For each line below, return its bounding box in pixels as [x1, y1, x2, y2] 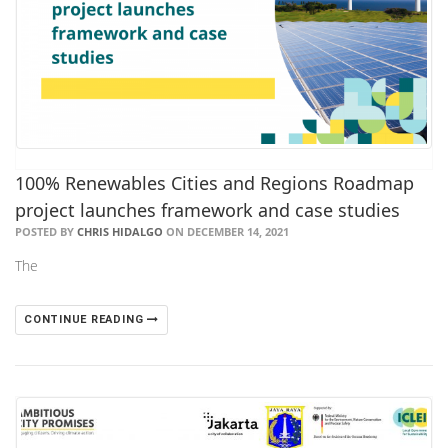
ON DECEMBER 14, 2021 [163, 223, 289, 239]
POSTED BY [15, 223, 77, 239]
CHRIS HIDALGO [77, 223, 163, 239]
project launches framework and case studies [15, 197, 400, 222]
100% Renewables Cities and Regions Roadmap [15, 170, 414, 195]
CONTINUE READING [24, 312, 148, 326]
